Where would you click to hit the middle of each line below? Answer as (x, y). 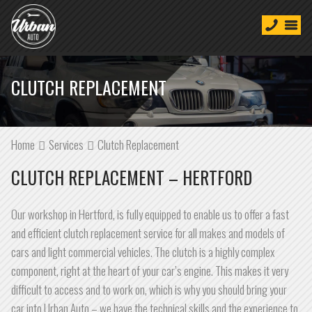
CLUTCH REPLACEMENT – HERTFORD (132, 177)
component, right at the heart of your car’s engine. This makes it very (150, 271)
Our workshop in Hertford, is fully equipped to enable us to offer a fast (150, 214)
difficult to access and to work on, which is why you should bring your (149, 289)
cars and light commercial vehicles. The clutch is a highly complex (143, 252)
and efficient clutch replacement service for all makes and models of (148, 233)
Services (66, 145)
